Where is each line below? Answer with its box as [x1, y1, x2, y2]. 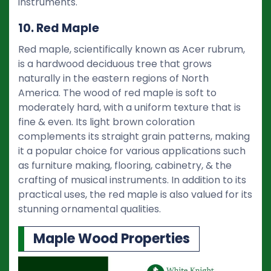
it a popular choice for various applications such [18, 143, 246, 158]
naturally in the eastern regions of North [18, 71, 209, 85]
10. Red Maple [18, 19, 99, 36]
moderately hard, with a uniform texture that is [18, 100, 241, 114]
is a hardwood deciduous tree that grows [18, 56, 212, 71]
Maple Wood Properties [33, 229, 190, 248]
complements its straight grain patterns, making [18, 129, 250, 143]
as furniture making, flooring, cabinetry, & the [18, 158, 232, 172]
